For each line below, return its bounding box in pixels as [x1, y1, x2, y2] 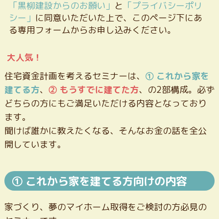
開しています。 [4, 138, 66, 151]
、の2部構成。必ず [138, 84, 215, 96]
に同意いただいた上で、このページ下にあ [35, 12, 202, 24]
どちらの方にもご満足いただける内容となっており [4, 97, 207, 110]
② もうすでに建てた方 [48, 84, 139, 96]
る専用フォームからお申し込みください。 [8, 24, 176, 37]
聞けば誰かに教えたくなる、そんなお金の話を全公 [4, 125, 207, 137]
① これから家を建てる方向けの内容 [11, 173, 187, 189]
